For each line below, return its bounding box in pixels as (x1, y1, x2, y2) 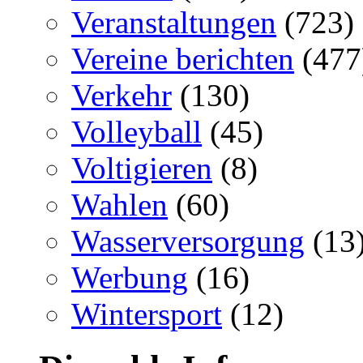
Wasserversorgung (71, 223, 305, 258)
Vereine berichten (71, 41, 294, 76)
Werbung (71, 259, 188, 295)
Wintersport (71, 296, 222, 331)
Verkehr (71, 77, 172, 113)
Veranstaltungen (71, 4, 276, 40)
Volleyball (71, 113, 202, 149)
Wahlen (71, 186, 168, 222)
